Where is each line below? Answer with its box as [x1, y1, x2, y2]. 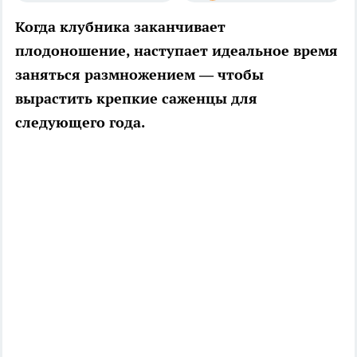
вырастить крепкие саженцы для [15, 89, 257, 108]
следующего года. [15, 113, 145, 131]
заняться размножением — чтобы [15, 65, 264, 84]
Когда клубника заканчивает [15, 18, 226, 36]
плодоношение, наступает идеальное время [15, 41, 338, 60]
